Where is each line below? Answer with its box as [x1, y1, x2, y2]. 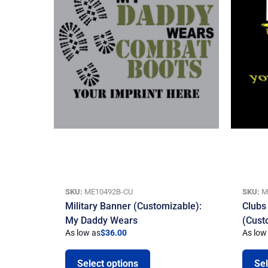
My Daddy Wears [65, 215, 138, 227]
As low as [65, 228, 101, 239]
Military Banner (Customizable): [65, 200, 202, 212]
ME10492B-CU [83, 187, 133, 197]
